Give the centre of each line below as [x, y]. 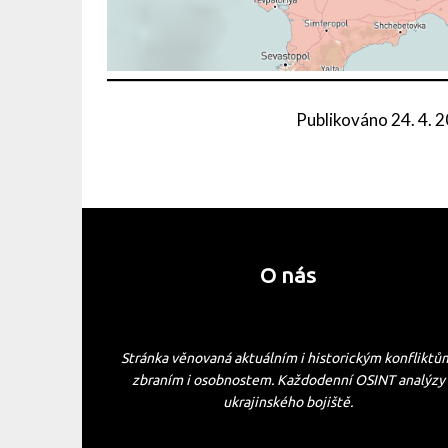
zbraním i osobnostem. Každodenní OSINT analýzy [288, 380]
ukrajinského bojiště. [288, 402]
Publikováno [344, 120]
